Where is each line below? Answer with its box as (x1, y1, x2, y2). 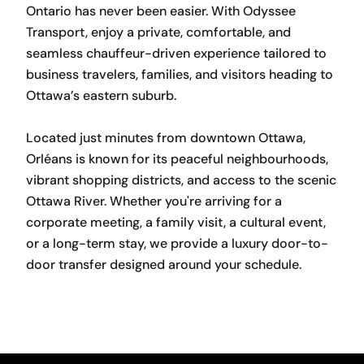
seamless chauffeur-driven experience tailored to (26, 45, 327, 62)
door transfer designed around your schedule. (26, 256, 301, 273)
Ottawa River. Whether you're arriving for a (26, 193, 282, 210)
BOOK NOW (26, 277, 94, 293)
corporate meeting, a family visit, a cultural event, (26, 214, 326, 231)
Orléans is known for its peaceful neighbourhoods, (26, 150, 328, 167)
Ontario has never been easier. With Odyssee (26, 2, 296, 19)
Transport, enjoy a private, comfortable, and (26, 24, 291, 41)
